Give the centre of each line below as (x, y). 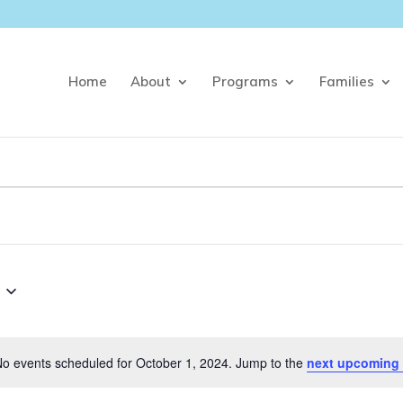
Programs (245, 81)
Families (347, 81)
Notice (222, 371)
